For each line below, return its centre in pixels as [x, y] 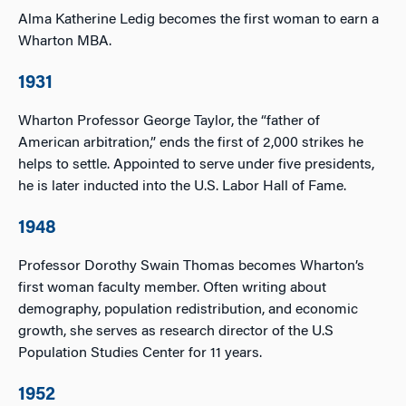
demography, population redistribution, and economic [188, 310]
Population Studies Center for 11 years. [140, 353]
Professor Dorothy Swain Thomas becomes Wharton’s [191, 266]
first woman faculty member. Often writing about [172, 288]
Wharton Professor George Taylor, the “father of [169, 121]
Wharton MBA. [65, 42]
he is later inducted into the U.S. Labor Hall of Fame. [182, 187]
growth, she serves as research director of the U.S [176, 332]
